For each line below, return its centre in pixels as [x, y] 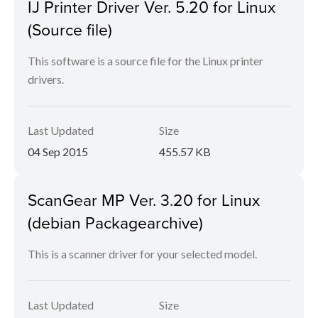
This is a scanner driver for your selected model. [142, 254]
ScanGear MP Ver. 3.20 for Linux [144, 199]
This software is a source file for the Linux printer [146, 61]
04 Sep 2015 [58, 152]
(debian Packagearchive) [115, 222]
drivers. [46, 79]
